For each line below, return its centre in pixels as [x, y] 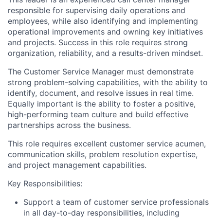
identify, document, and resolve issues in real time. [101, 93]
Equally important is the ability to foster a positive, [102, 104]
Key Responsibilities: [45, 184]
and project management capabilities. [77, 165]
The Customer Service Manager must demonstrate [101, 72]
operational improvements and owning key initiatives [105, 32]
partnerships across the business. [69, 125]
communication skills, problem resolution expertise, [103, 154]
